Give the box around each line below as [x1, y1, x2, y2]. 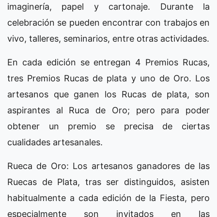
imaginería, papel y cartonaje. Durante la [7, 1, 210, 12]
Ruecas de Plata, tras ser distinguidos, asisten [7, 176, 210, 187]
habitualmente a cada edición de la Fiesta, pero [7, 192, 210, 203]
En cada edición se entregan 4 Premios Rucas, [7, 57, 210, 67]
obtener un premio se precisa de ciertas [7, 121, 210, 131]
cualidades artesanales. [7, 137, 103, 147]
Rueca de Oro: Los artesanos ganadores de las [7, 160, 210, 171]
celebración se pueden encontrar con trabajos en [7, 17, 210, 28]
